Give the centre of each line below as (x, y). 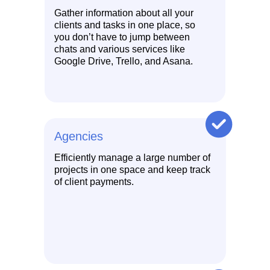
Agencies (79, 136)
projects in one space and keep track (132, 170)
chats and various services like (120, 49)
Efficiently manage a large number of (132, 158)
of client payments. (94, 182)
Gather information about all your (124, 13)
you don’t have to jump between (122, 37)
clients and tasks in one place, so (125, 25)
